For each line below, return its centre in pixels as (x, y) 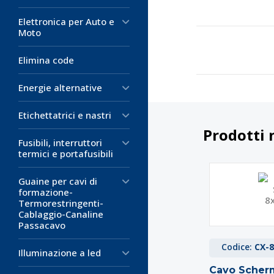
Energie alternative (60, 87)
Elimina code (46, 60)
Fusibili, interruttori (60, 143)
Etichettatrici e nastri (65, 115)
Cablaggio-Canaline (61, 214)
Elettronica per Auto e (66, 21)
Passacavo (42, 225)
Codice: (238, 247)
